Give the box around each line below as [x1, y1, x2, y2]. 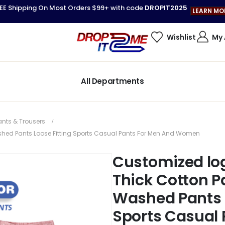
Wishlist [166, 32, 196, 42]
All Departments [81, 76, 144, 87]
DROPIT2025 [144, 3, 187, 13]
